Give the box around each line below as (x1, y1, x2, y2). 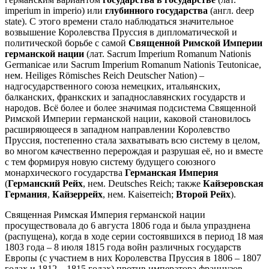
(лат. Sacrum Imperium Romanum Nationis (84, 48, 251, 59)
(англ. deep (208, 5, 254, 16)
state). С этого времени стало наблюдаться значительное (5, 16, 234, 26)
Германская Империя (125, 167, 219, 178)
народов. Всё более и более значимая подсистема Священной (5, 102, 256, 113)
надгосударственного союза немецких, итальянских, (5, 80, 220, 91)
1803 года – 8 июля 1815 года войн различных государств (5, 241, 241, 252)
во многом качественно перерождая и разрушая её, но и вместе (5, 145, 263, 156)
